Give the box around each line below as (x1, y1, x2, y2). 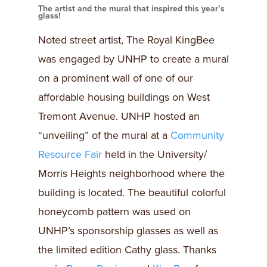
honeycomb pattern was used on (38, 204, 191, 218)
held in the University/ (102, 147, 207, 161)
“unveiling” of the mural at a (38, 128, 170, 142)
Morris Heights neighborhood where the (38, 166, 225, 180)
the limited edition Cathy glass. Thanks (38, 243, 216, 256)
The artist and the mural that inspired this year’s (38, 3, 225, 14)
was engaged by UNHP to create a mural (38, 52, 229, 66)
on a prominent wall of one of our (38, 71, 193, 85)
